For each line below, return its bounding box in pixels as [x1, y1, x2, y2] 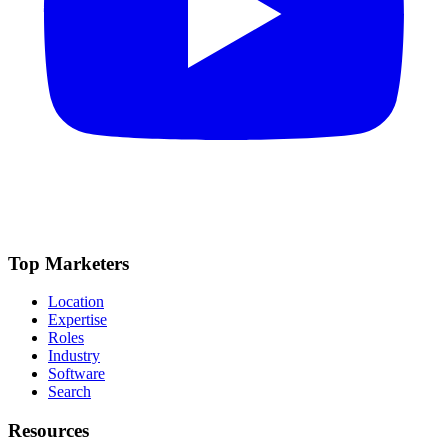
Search [48, 383, 91, 401]
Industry [48, 347, 100, 365]
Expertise [48, 311, 107, 329]
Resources [8, 419, 89, 441]
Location [48, 293, 104, 311]
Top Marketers [8, 252, 129, 274]
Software [48, 365, 105, 383]
